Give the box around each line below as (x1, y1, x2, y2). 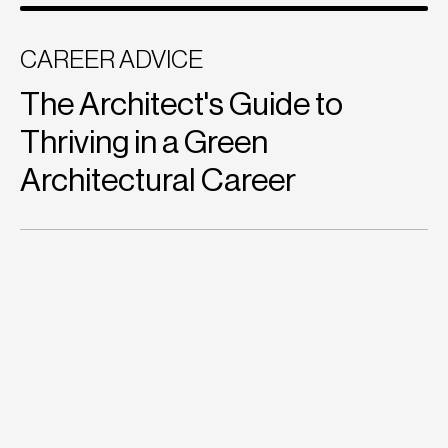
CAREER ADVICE (20, 48, 203, 74)
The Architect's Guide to (20, 89, 343, 122)
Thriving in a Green (20, 127, 268, 160)
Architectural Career (20, 165, 296, 198)
